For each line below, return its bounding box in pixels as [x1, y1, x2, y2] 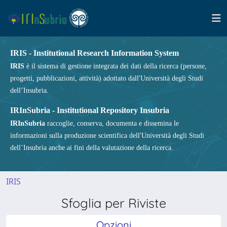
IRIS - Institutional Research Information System [10, 49, 179, 57]
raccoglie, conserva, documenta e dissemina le [45, 120, 179, 127]
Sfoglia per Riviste [61, 195, 166, 211]
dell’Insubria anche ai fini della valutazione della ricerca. [10, 144, 173, 152]
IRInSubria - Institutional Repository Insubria [10, 106, 169, 115]
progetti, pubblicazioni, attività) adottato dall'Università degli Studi [10, 74, 203, 82]
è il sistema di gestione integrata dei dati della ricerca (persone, [24, 62, 207, 70]
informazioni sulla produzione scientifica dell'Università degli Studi [10, 132, 204, 139]
